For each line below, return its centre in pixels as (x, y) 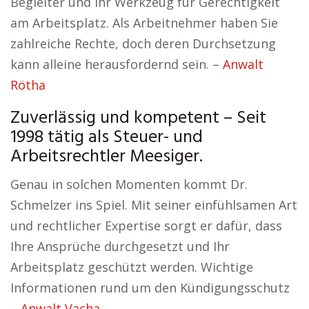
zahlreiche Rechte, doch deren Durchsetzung (143, 43)
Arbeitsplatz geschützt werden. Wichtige (132, 267)
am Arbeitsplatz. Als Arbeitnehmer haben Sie (144, 23)
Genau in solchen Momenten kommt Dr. (129, 184)
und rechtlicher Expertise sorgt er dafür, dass (146, 226)
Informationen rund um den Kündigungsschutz (150, 288)
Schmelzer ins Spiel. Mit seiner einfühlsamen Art (154, 205)
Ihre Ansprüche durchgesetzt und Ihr (120, 246)
